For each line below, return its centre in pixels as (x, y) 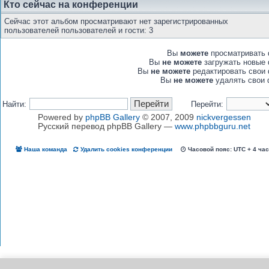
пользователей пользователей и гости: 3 (79, 30)
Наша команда (45, 149)
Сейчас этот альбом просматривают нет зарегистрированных (116, 21)
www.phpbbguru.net (213, 126)
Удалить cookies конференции (125, 149)
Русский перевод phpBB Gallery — (106, 126)
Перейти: (207, 104)
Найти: (14, 104)
